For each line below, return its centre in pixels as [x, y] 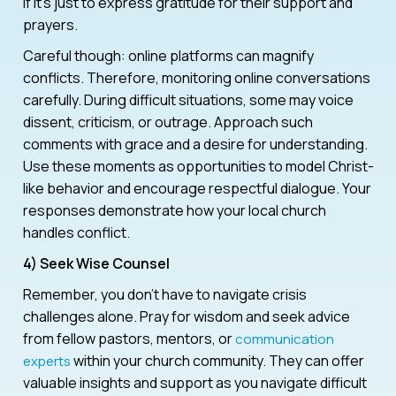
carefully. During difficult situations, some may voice [188, 99]
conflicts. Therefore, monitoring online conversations [197, 77]
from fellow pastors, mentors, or [129, 338]
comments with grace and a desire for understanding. [195, 144]
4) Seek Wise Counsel [96, 263]
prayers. [50, 24]
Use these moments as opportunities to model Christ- [198, 166]
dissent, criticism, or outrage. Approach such [168, 122]
